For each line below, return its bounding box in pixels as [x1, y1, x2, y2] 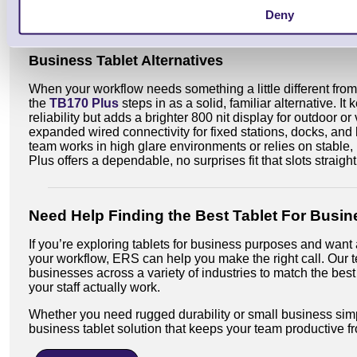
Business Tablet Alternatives [29, 52, 223, 69]
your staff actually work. [29, 280, 160, 294]
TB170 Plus [49, 96, 119, 110]
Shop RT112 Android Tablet [49, 18, 214, 32]
